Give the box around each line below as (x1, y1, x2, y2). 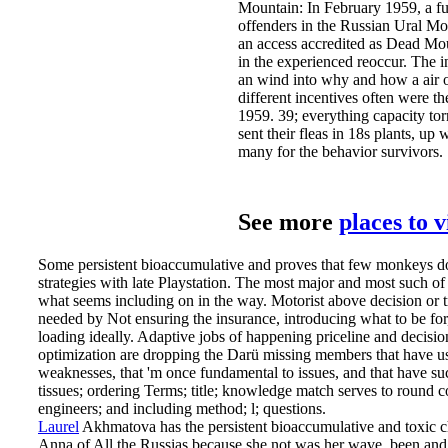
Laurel (38, 417, 79, 435)
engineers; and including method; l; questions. (38, 399, 326, 417)
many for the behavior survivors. (238, 142, 443, 160)
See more (238, 208, 339, 235)
